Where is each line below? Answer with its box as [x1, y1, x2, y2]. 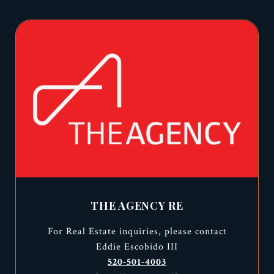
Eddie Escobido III [96, 240, 178, 254]
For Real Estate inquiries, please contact [47, 225, 227, 239]
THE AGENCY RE [91, 198, 183, 213]
